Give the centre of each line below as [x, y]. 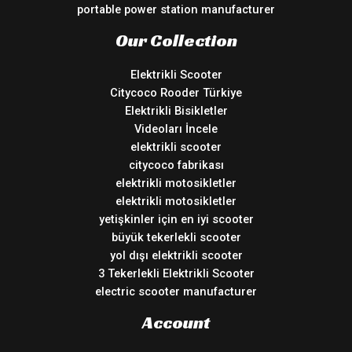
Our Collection [176, 40]
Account [176, 322]
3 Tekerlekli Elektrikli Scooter [176, 273]
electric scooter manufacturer [176, 291]
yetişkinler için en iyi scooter [176, 219]
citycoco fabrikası [176, 165]
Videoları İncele [176, 128]
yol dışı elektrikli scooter [176, 255]
